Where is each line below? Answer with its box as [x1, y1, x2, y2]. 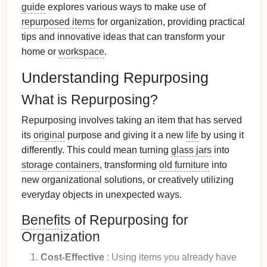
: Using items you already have [104, 252, 237, 262]
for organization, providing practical [95, 17, 245, 27]
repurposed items [21, 17, 95, 27]
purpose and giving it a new [65, 130, 186, 140]
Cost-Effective [41, 252, 104, 262]
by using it [198, 130, 244, 140]
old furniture [159, 160, 209, 170]
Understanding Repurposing [21, 69, 209, 86]
